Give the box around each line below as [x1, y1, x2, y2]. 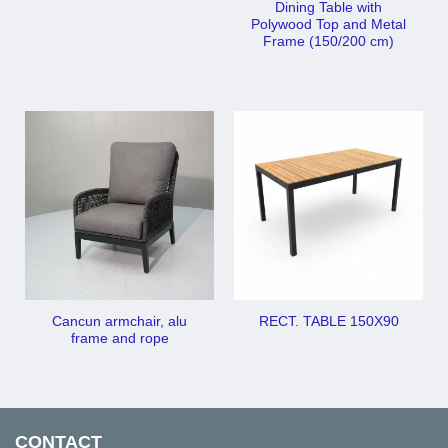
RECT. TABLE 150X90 [258, 314, 399, 330]
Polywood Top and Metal [251, 17, 406, 33]
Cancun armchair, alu [52, 313, 187, 329]
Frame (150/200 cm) [263, 34, 394, 50]
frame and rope [70, 330, 169, 346]
